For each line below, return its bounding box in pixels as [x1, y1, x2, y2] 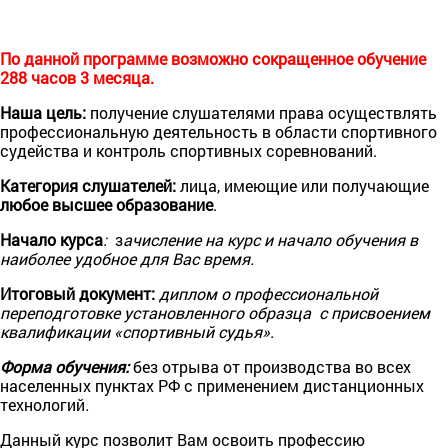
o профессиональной [221, 282, 378, 304]
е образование [104, 193, 213, 215]
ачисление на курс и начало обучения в [123, 228, 418, 250]
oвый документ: [35, 282, 159, 304]
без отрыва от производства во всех [133, 355, 411, 377]
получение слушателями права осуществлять [86, 101, 437, 123]
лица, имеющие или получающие [176, 174, 429, 196]
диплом [159, 282, 221, 304]
